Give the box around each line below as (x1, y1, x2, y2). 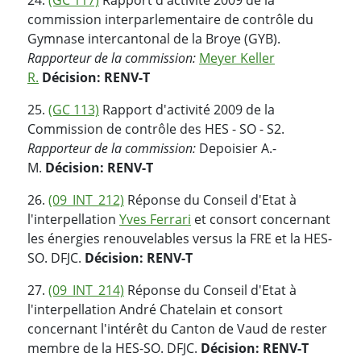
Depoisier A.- (196, 139, 276, 157)
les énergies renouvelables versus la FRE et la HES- (27, 229, 332, 247)
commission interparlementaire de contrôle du (27, 10, 313, 28)
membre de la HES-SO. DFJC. (27, 338, 201, 357)
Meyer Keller (199, 48, 275, 67)
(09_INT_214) (48, 280, 124, 299)
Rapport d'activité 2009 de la (99, 100, 275, 118)
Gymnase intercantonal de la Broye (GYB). (27, 29, 280, 48)
